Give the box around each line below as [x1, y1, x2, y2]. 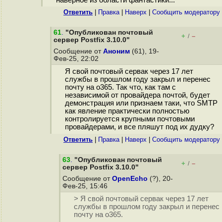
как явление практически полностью [64, 107, 189, 115]
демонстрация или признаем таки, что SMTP [64, 99, 218, 108]
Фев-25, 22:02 [54, 55, 101, 62]
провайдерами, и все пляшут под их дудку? [64, 123, 214, 131]
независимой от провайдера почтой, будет [64, 91, 210, 100]
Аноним [103, 48, 130, 55]
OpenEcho [112, 175, 148, 182]
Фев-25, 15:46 [62, 182, 110, 190]
